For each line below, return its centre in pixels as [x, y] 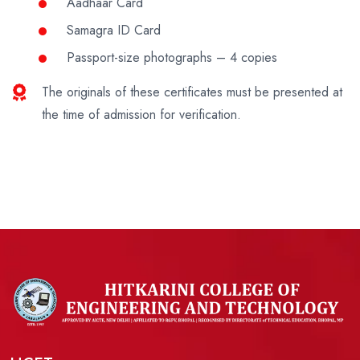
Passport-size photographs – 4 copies [170, 58]
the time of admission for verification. [141, 115]
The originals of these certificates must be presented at [192, 92]
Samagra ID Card [112, 31]
